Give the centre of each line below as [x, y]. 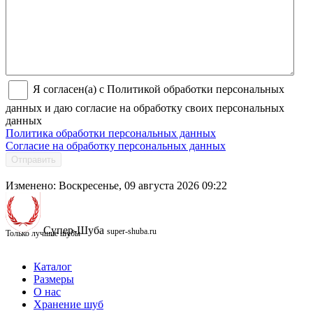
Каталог [53, 267]
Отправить [34, 160]
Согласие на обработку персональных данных [116, 146]
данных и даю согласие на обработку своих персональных [145, 108]
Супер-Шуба [74, 231]
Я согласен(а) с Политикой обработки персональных [157, 89]
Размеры [54, 279]
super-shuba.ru [132, 232]
